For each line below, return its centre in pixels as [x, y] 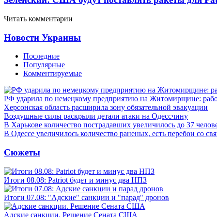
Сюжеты [22, 152]
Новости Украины [42, 37]
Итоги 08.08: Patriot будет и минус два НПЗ [75, 180]
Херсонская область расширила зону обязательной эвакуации [106, 108]
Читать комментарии [38, 18]
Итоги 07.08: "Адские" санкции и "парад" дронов [86, 197]
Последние [41, 56]
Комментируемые [53, 74]
